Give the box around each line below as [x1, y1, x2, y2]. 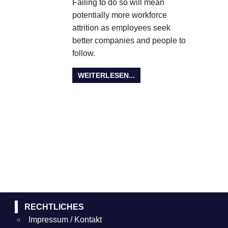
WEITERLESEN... [78, 71, 135, 80]
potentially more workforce [72, 10, 167, 19]
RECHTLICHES [24, 203, 84, 212]
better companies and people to [72, 36, 186, 45]
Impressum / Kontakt [28, 215, 102, 224]
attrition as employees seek [72, 23, 170, 32]
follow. [72, 48, 95, 58]
